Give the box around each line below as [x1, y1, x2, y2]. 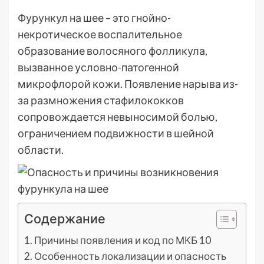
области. [18, 143, 64, 156]
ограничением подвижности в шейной [18, 127, 214, 140]
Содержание [24, 210, 105, 226]
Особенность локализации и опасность [34, 250, 227, 262]
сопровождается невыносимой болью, [18, 110, 217, 123]
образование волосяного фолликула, [18, 44, 207, 57]
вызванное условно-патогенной [18, 61, 179, 74]
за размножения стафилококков [18, 94, 184, 107]
